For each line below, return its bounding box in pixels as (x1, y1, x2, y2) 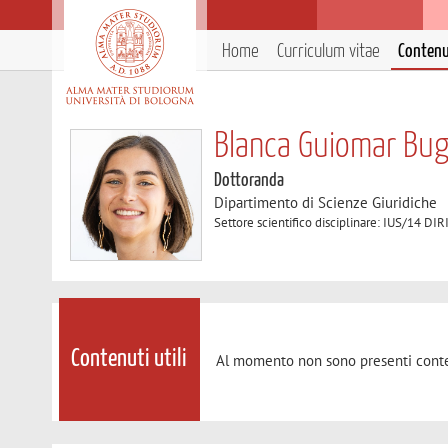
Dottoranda (214, 171, 285, 190)
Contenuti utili (71, 347, 188, 372)
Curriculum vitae (277, 42, 380, 61)
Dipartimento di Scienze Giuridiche (214, 193, 438, 212)
